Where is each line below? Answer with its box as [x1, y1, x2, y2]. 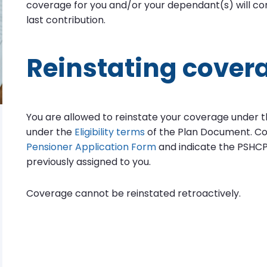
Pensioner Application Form [26, 140, 156, 154]
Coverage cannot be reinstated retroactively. [26, 187, 241, 200]
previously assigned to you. [26, 155, 151, 169]
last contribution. [26, 13, 105, 27]
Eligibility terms [74, 125, 145, 139]
